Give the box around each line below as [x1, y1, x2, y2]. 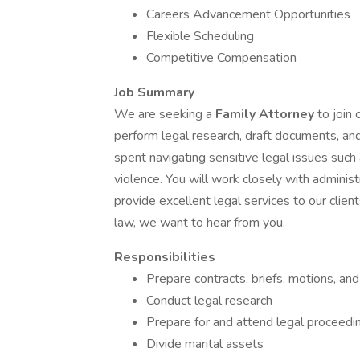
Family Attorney [215, 105, 317, 123]
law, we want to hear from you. [114, 214, 285, 231]
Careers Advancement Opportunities [146, 6, 350, 23]
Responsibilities [114, 248, 215, 266]
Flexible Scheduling [146, 27, 254, 45]
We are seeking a [114, 105, 215, 123]
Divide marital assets [146, 335, 264, 353]
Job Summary [114, 84, 194, 101]
